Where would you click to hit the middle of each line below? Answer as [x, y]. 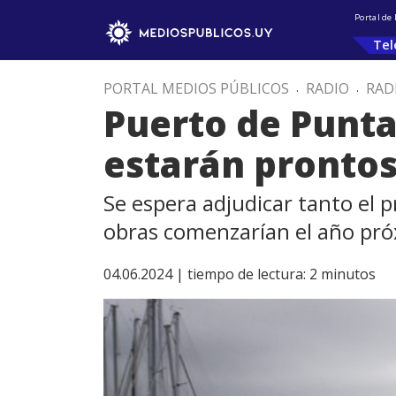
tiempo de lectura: [247, 274]
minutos [348, 274]
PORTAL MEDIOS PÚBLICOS [196, 88]
